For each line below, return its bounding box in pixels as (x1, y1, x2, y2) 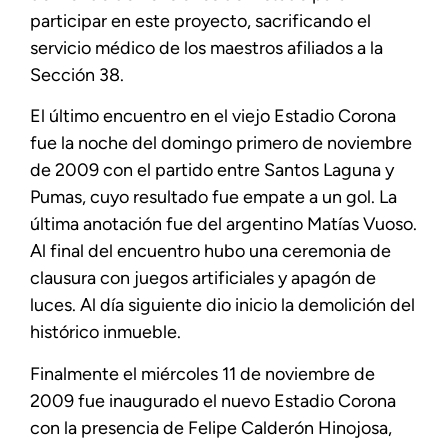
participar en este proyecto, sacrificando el (30, 10, 371, 33)
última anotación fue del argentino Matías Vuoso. (30, 213, 417, 236)
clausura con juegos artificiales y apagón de (30, 267, 376, 290)
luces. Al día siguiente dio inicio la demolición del (30, 294, 415, 317)
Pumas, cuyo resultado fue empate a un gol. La (30, 186, 397, 209)
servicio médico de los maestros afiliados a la (30, 37, 383, 60)
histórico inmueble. (30, 321, 181, 344)
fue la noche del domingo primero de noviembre (30, 132, 412, 155)
